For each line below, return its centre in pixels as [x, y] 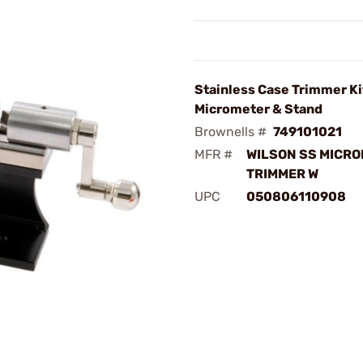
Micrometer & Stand [258, 109]
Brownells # [231, 132]
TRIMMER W [282, 174]
